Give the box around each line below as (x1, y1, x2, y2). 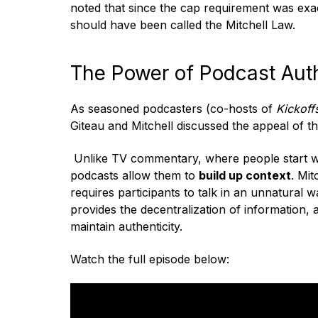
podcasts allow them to (70, 168, 199, 183)
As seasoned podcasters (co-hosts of (70, 102, 277, 116)
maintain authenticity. (70, 219, 187, 234)
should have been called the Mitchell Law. (70, 18, 296, 33)
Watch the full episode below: (70, 252, 230, 267)
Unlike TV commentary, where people (70, 151, 280, 166)
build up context (199, 168, 292, 183)
